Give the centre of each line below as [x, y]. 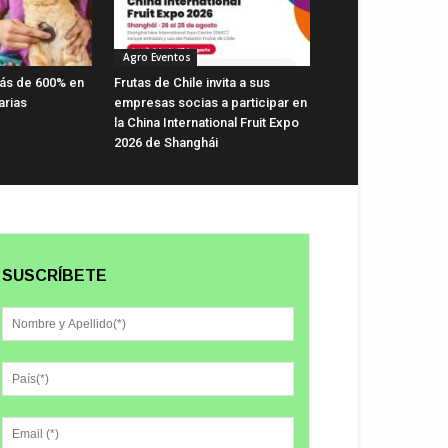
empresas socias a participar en [210, 102]
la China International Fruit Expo [206, 122]
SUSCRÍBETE [54, 275]
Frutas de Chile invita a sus [192, 82]
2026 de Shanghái [166, 142]
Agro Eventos [155, 56]
